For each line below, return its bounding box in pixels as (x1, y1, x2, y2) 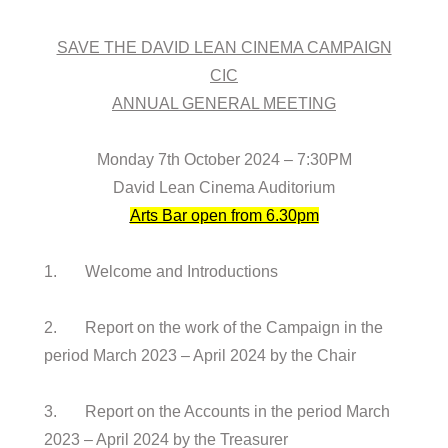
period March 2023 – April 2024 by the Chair (44, 347, 357, 365)
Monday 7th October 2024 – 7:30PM (96, 151, 352, 169)
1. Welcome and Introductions (44, 263, 279, 281)
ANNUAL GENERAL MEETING (112, 95, 336, 113)
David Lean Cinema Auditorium (113, 179, 335, 197)
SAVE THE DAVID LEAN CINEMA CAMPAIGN (56, 39, 392, 57)
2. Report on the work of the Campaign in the (44, 319, 384, 337)
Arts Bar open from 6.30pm (129, 207, 319, 225)
